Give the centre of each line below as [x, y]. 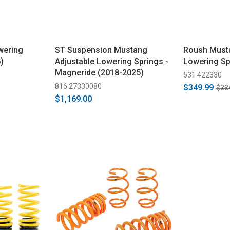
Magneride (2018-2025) [99, 73]
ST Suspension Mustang [101, 50]
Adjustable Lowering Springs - [111, 62]
